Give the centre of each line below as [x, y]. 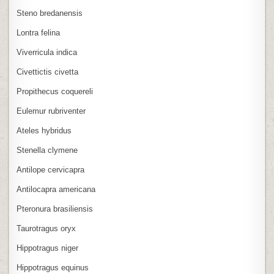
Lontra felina [39, 32]
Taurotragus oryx [46, 228]
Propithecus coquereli [55, 91]
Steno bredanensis [50, 13]
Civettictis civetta [48, 72]
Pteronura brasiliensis [55, 209]
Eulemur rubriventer [51, 111]
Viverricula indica [47, 52]
